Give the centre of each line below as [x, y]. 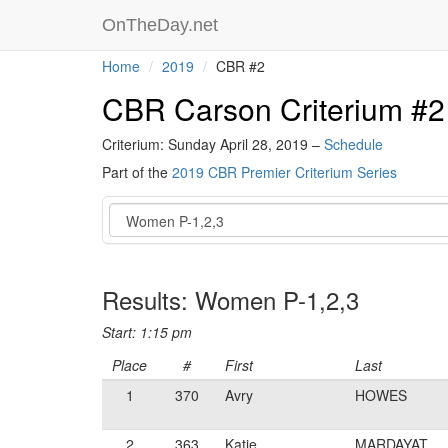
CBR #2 [238, 66]
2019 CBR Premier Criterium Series [284, 172]
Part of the [137, 172]
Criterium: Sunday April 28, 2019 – [213, 144]
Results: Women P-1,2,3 [230, 299]
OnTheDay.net [162, 25]
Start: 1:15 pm [147, 332]
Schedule [353, 144]
